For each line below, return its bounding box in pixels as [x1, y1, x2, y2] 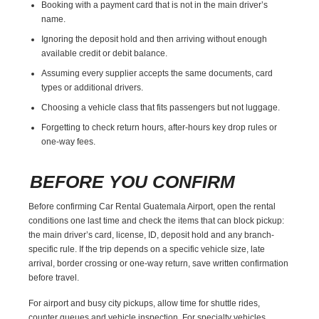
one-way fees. [41, 136, 96, 147]
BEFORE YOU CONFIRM [30, 171, 236, 192]
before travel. [28, 272, 80, 283]
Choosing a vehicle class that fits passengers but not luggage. [41, 102, 281, 113]
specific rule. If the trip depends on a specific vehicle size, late [28, 244, 266, 254]
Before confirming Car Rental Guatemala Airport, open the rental [28, 201, 276, 211]
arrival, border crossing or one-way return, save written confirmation [28, 258, 289, 268]
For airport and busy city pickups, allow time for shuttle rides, [28, 298, 261, 308]
